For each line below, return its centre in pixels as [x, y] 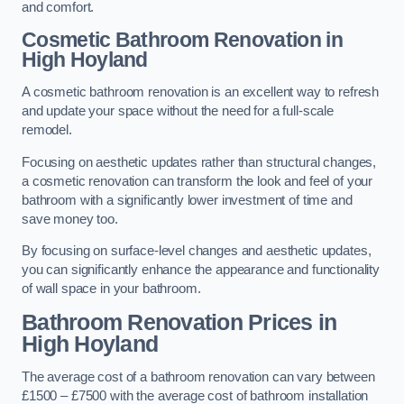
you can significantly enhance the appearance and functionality [201, 270]
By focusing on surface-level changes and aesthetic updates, [197, 251]
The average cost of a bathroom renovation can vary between [198, 377]
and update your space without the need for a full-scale [178, 110]
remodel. [47, 129]
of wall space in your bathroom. [111, 289]
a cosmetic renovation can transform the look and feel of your [197, 181]
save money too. [70, 219]
